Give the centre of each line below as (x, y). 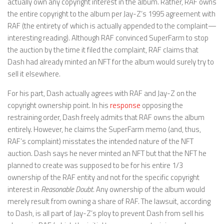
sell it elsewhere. (34, 73)
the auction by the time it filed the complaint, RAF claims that (103, 49)
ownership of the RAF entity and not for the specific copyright (103, 177)
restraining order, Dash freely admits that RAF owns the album (106, 117)
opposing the (162, 105)
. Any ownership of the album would (149, 189)
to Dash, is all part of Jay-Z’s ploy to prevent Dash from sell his (106, 213)
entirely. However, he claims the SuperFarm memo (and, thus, (104, 129)
